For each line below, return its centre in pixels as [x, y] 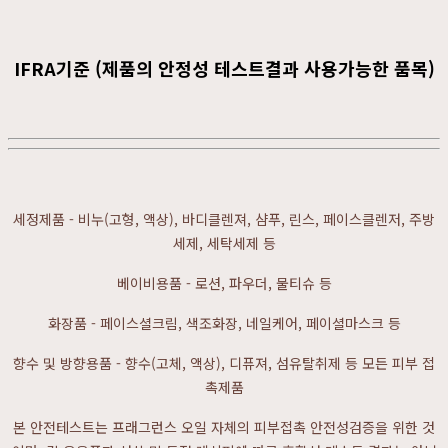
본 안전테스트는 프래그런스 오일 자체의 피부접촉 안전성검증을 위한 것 [224, 427]
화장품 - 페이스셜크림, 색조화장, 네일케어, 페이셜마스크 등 [224, 323]
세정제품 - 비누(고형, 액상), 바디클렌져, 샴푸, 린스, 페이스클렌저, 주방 [224, 219]
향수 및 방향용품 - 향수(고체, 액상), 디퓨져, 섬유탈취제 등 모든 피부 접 [224, 363]
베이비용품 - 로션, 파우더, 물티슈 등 [224, 283]
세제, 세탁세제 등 [224, 243]
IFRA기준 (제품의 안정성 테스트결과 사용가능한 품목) [224, 68]
